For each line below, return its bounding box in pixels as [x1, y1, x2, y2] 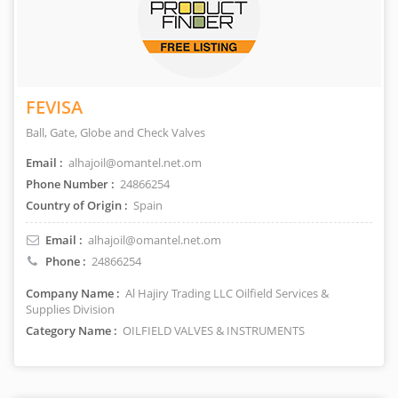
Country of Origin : [26, 197, 128, 213]
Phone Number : [26, 176, 115, 192]
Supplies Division [26, 301, 115, 317]
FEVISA [26, 95, 83, 119]
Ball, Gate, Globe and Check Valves [26, 124, 205, 140]
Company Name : [26, 285, 120, 301]
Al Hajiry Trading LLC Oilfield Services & [123, 285, 329, 301]
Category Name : [26, 322, 117, 338]
